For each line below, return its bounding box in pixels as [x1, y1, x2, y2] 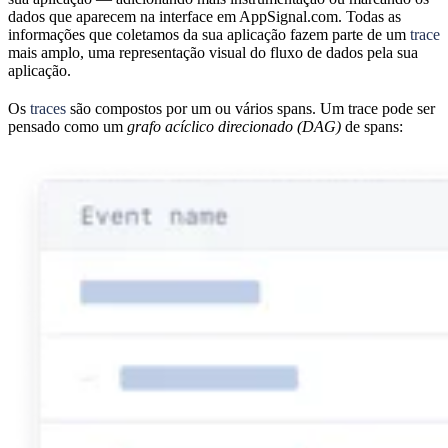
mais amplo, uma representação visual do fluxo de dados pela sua [8, 43, 418, 61]
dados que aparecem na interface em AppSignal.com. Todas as [8, 7, 401, 25]
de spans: [341, 117, 403, 135]
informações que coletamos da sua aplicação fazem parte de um [8, 25, 410, 43]
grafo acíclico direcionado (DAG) [127, 117, 341, 135]
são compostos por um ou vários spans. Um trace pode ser [66, 99, 435, 117]
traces [30, 99, 66, 117]
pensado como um [8, 117, 127, 135]
